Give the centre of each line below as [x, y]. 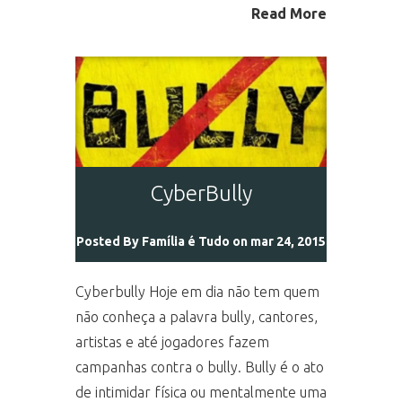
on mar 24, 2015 [278, 241]
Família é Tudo [186, 241]
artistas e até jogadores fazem [172, 341]
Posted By [109, 241]
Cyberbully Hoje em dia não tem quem [197, 291]
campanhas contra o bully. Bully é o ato [200, 367]
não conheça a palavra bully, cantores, [197, 316]
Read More [289, 13]
